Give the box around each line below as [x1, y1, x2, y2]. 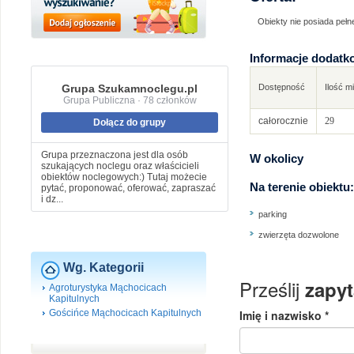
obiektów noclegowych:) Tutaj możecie [41, 171, 207, 183]
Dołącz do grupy [93, 117, 166, 128]
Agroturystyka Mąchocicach [49, 282, 167, 293]
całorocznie [258, 115, 308, 126]
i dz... [41, 194, 63, 205]
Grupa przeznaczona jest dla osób [41, 149, 188, 160]
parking [258, 209, 287, 219]
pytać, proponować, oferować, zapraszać [41, 183, 216, 194]
